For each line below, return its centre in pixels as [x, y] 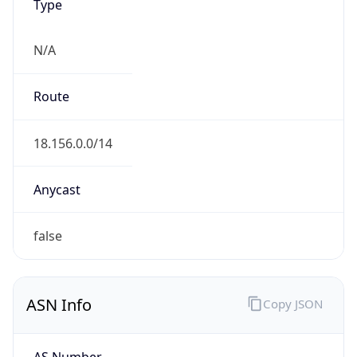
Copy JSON [292, 303]
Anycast [57, 189]
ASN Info [59, 305]
